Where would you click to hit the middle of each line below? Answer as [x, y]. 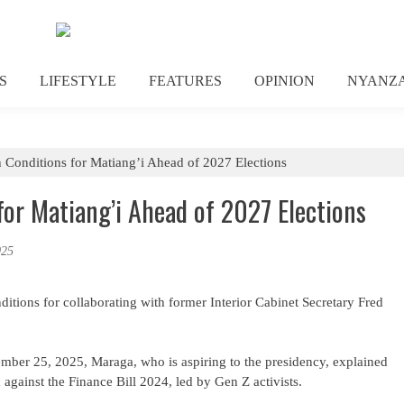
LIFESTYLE [78, 81]
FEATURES [185, 81]
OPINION [285, 81]
